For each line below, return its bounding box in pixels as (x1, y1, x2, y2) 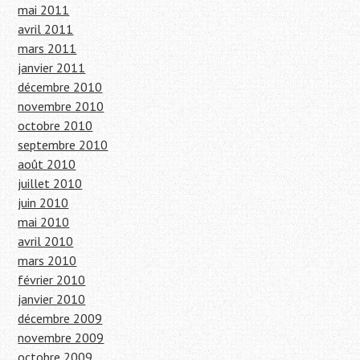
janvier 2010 (18, 291, 86, 308)
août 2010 (18, 156, 76, 173)
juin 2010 (18, 194, 69, 211)
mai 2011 (18, 2, 70, 18)
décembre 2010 (18, 79, 103, 96)
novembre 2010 (18, 98, 104, 115)
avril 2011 (18, 21, 74, 38)
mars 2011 (18, 40, 77, 57)
